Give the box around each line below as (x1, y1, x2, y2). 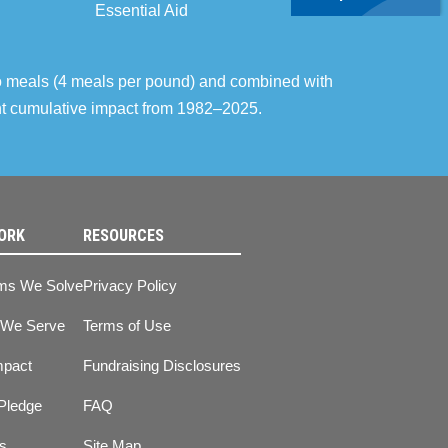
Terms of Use (83, 317, 171, 334)
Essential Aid (94, 2, 188, 19)
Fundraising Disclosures (83, 357, 241, 374)
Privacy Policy (83, 277, 177, 294)
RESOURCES (83, 226, 164, 245)
